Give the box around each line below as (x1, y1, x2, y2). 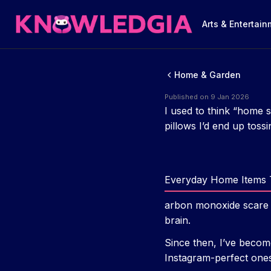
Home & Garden (174, 70, 241, 80)
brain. (165, 214, 191, 226)
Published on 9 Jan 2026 (165, 93, 249, 101)
